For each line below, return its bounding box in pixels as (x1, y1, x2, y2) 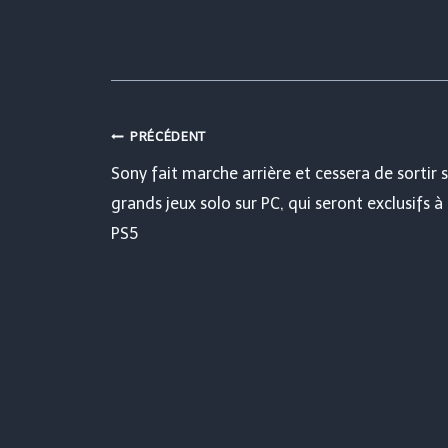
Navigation (110, 126, 311, 174)
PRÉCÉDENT (130, 129, 206, 145)
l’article (110, 246, 246, 294)
